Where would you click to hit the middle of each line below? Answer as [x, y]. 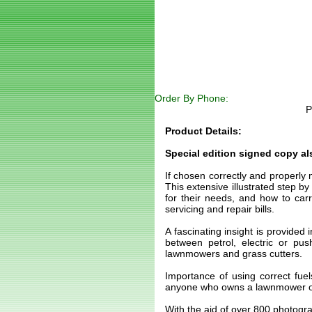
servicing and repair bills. [220, 209]
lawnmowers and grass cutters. [234, 253]
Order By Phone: [192, 98]
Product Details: [203, 131]
